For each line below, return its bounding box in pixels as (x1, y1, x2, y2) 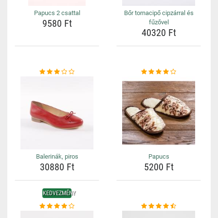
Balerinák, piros (36, 153, 78, 160)
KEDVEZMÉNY (43, 190, 75, 197)
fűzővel (148, 18, 169, 26)
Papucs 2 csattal (34, 9, 80, 17)
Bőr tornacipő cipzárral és (124, 9, 194, 17)
